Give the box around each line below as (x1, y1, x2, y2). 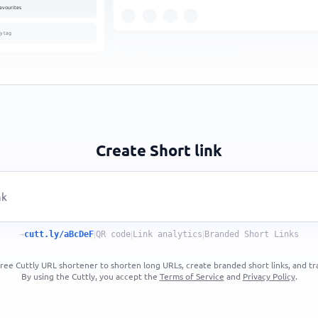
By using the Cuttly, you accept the (21, 270, 160, 282)
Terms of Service (159, 270, 224, 282)
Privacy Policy (242, 270, 295, 282)
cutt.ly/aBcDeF (24, 229, 94, 239)
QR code (96, 229, 131, 239)
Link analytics (133, 229, 202, 239)
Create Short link (96, 141, 222, 160)
